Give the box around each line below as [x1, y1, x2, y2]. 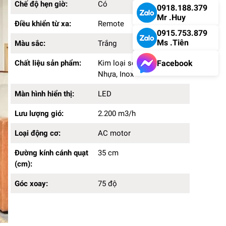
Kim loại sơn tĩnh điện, [97, 59, 173, 68]
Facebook [157, 58, 193, 68]
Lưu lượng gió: [15, 109, 66, 118]
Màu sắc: [15, 39, 47, 48]
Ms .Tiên [157, 38, 189, 47]
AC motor [97, 129, 131, 138]
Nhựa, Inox [97, 70, 134, 79]
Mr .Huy [157, 13, 186, 22]
